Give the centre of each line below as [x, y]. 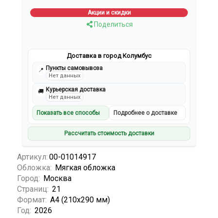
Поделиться [112, 25]
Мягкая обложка [85, 167]
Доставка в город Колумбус [109, 56]
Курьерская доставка [76, 90]
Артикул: [32, 157]
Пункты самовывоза [74, 68]
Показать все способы [68, 113]
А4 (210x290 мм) [80, 200]
